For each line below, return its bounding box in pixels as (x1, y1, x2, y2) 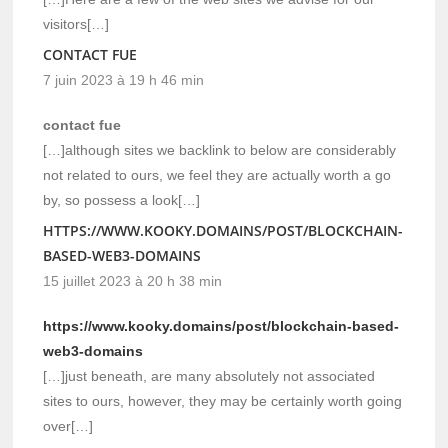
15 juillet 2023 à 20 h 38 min (43, 272, 223, 289)
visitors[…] (43, 15, 110, 32)
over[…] (43, 417, 94, 434)
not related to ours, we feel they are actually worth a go (43, 166, 392, 183)
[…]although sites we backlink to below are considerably (43, 141, 397, 158)
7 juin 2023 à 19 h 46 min (43, 71, 205, 88)
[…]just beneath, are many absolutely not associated (43, 367, 376, 384)
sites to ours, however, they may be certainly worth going (43, 392, 403, 409)
